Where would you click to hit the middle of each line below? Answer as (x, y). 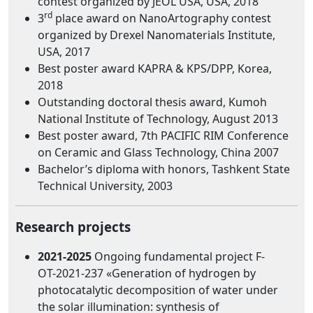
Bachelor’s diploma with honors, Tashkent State (164, 169)
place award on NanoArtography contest (162, 18)
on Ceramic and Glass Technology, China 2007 (158, 152)
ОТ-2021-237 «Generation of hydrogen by (147, 273)
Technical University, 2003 (105, 186)
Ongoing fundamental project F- (178, 256)
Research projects (73, 227)
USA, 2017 (64, 52)
